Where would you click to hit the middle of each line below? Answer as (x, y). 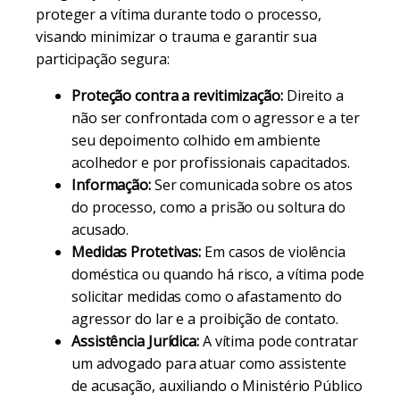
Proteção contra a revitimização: (177, 96)
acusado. (100, 229)
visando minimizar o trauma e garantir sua (176, 37)
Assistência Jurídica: (135, 341)
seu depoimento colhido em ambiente (196, 140)
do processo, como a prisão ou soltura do (208, 207)
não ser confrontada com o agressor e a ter (216, 118)
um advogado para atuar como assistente (209, 363)
